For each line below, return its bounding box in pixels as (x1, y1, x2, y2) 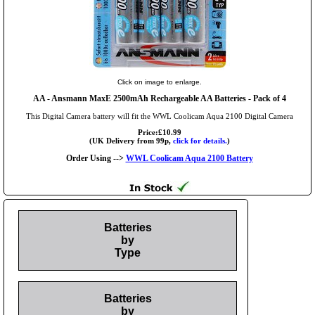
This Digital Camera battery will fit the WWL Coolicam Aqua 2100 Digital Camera (25, 111, 293, 120)
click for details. (172, 136, 227, 145)
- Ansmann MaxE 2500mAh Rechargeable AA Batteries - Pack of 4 (44, 93, 286, 103)
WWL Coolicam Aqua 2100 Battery (125, 153, 253, 163)
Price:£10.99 (137, 127, 181, 136)
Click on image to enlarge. (117, 77, 202, 86)
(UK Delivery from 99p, (89, 136, 173, 145)
